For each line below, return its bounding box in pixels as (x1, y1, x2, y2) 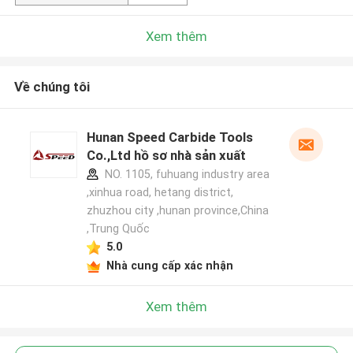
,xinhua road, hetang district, (86, 186, 233, 199)
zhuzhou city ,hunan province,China (86, 204, 269, 217)
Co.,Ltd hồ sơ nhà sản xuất (86, 147, 246, 164)
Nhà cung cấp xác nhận (106, 258, 233, 272)
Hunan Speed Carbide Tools (86, 129, 253, 146)
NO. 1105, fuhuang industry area (101, 168, 269, 181)
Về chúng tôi (13, 79, 90, 95)
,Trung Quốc (86, 222, 150, 236)
